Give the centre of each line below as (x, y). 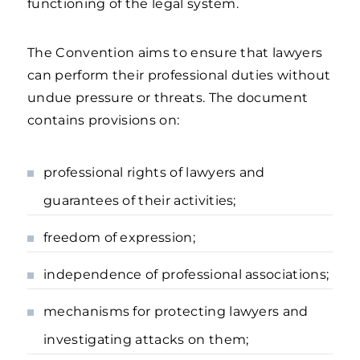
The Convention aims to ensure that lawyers (175, 53)
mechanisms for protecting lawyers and (176, 311)
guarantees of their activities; (140, 200)
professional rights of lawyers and (154, 172)
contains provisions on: (104, 120)
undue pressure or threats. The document (168, 98)
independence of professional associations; (186, 274)
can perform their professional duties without (179, 75)
